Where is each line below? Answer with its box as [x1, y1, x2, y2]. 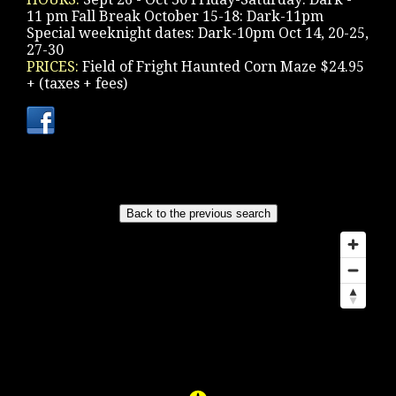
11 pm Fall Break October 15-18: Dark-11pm [27, 8, 324, 25]
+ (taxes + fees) [27, 75, 127, 92]
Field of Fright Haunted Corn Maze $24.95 [82, 58, 364, 75]
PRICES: [27, 58, 82, 75]
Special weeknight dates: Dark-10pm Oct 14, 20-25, [27, 25, 369, 42]
